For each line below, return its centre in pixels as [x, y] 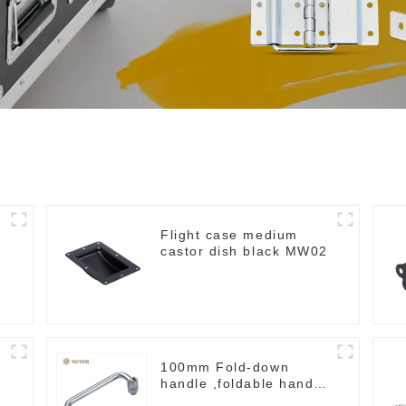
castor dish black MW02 [244, 251]
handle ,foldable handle [244, 384]
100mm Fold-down [225, 367]
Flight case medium [229, 235]
